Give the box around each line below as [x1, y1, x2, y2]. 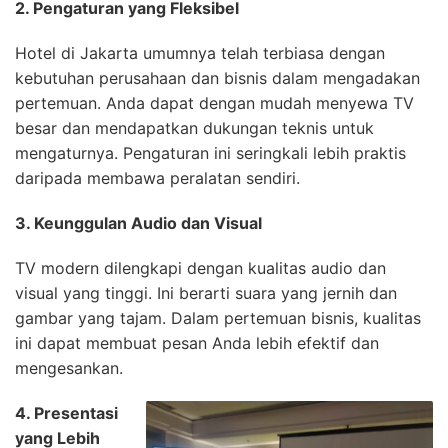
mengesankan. [15, 357, 123, 378]
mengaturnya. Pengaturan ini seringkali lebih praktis [15, 142, 406, 163]
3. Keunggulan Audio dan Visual [15, 212, 262, 233]
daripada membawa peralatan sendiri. [15, 167, 300, 188]
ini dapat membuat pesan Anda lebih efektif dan [15, 332, 379, 353]
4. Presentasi [15, 402, 118, 423]
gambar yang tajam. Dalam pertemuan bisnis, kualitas [15, 307, 421, 328]
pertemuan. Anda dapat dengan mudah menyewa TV [15, 92, 414, 113]
